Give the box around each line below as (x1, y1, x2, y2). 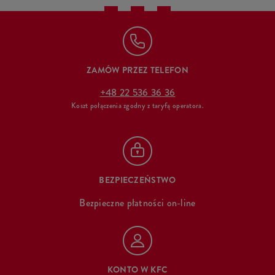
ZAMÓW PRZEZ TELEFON (87, 64, 188, 76)
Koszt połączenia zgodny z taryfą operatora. (71, 100, 204, 112)
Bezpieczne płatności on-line (79, 195, 196, 210)
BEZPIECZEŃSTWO (99, 174, 176, 187)
